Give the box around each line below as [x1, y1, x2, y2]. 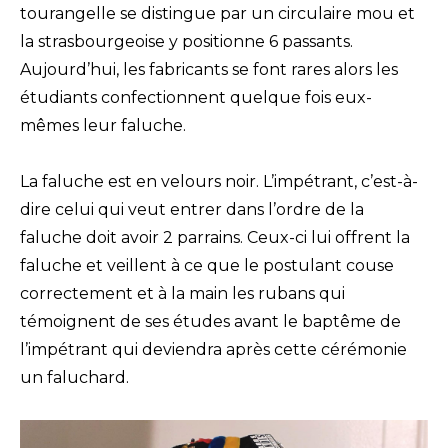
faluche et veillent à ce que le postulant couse [20, 256, 394, 276]
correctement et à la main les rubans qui [20, 284, 345, 304]
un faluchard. [20, 368, 129, 388]
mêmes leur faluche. [20, 116, 186, 136]
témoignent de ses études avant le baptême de [20, 312, 401, 332]
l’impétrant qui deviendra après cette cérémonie [20, 340, 407, 360]
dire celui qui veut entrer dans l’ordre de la [20, 200, 364, 220]
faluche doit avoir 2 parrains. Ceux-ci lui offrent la [20, 228, 410, 248]
